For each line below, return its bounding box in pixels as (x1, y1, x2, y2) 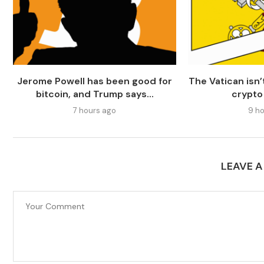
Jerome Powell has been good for (17, 75, 173, 88)
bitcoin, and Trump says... (35, 88, 154, 101)
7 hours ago (73, 105, 117, 116)
